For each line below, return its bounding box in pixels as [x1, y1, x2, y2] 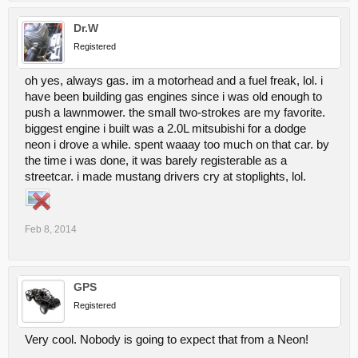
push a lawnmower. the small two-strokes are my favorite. [25, 105, 325, 119]
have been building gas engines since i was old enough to [25, 89, 322, 103]
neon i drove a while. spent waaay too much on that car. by [25, 137, 329, 151]
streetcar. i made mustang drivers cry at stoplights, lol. [25, 169, 306, 183]
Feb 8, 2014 [25, 223, 77, 235]
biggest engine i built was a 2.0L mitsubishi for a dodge [25, 121, 306, 135]
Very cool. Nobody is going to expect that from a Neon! [25, 332, 308, 346]
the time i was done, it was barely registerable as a [25, 153, 287, 167]
